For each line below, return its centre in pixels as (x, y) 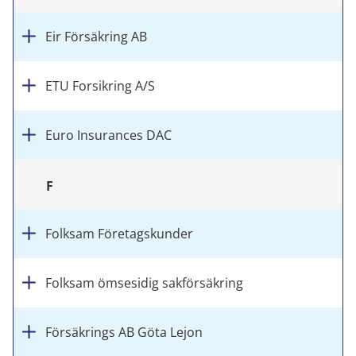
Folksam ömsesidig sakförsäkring (144, 283)
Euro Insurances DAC (108, 135)
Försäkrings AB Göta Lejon (124, 332)
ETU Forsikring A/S (100, 86)
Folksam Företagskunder (119, 234)
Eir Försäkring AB (96, 37)
